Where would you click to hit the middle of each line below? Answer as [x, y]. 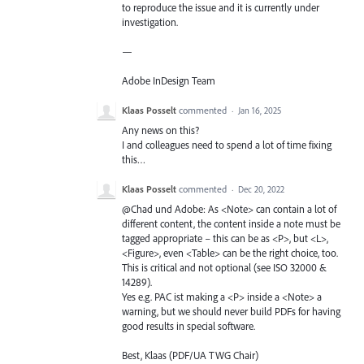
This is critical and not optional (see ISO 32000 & [224, 268]
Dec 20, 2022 [261, 190]
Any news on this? [160, 130]
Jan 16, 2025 [260, 111]
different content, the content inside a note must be [231, 224]
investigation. [151, 22]
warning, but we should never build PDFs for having [231, 312]
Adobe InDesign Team [169, 80]
